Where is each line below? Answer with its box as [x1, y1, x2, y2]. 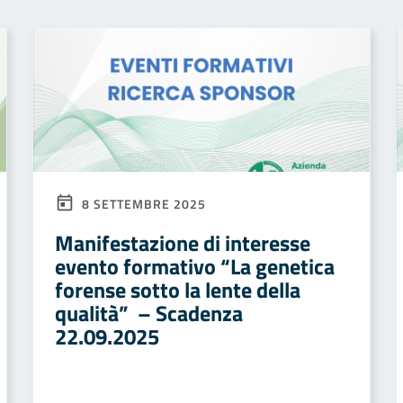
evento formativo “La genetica [55, 250, 335, 282]
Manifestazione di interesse [55, 227, 310, 259]
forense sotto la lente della [55, 273, 300, 306]
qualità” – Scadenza [55, 297, 243, 329]
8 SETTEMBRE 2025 [78, 194, 206, 213]
